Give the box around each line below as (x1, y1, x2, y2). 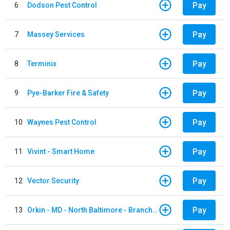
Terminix (27, 59, 56, 68)
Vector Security (27, 176, 79, 185)
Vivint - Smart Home (27, 147, 94, 156)
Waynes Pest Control (27, 118, 97, 126)
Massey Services (27, 30, 85, 39)
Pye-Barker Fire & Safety (27, 88, 109, 97)
